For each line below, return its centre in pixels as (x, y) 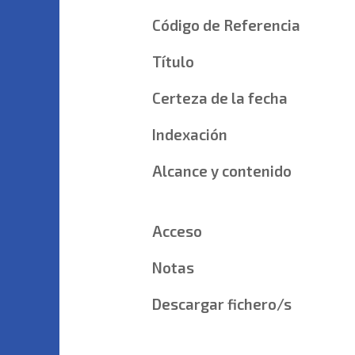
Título (173, 61)
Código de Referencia (226, 25)
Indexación (189, 134)
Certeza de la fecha (219, 97)
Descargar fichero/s (221, 303)
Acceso (177, 231)
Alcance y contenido (221, 170)
